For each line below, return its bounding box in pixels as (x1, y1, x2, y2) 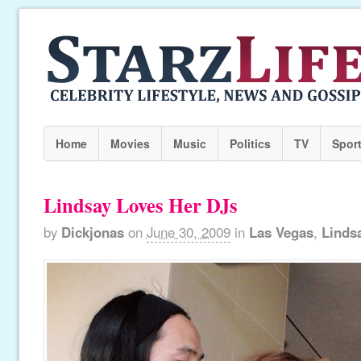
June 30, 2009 (146, 222, 230, 242)
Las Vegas (248, 222, 313, 242)
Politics (229, 135, 271, 151)
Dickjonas (60, 222, 124, 242)
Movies (110, 135, 150, 151)
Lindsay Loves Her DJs (43, 191, 238, 219)
